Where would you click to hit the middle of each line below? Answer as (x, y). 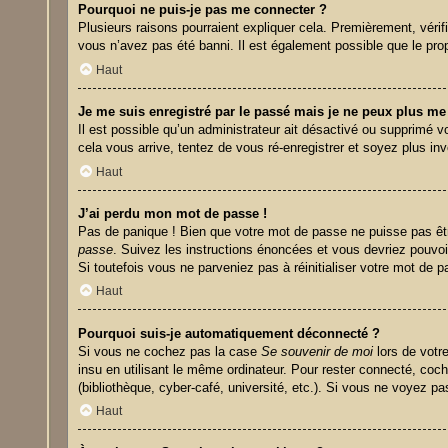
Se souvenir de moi (317, 351)
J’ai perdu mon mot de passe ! (173, 213)
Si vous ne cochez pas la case (170, 351)
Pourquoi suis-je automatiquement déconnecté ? (229, 333)
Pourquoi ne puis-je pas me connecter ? (203, 10)
